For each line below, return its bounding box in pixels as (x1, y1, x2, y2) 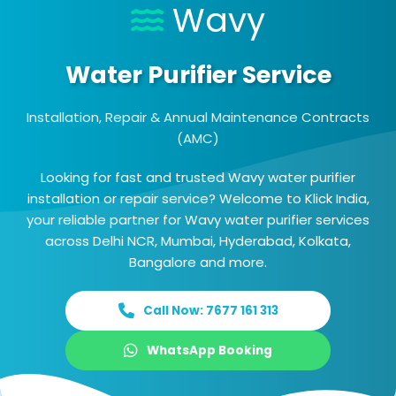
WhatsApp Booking (147, 341, 272, 359)
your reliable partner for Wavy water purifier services (27, 209, 369, 229)
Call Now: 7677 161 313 (142, 301, 278, 319)
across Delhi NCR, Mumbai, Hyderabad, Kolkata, (45, 231, 351, 250)
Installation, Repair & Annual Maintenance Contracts (27, 107, 369, 126)
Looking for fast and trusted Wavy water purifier (41, 167, 355, 187)
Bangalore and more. (129, 252, 267, 271)
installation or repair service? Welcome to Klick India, (27, 188, 369, 208)
